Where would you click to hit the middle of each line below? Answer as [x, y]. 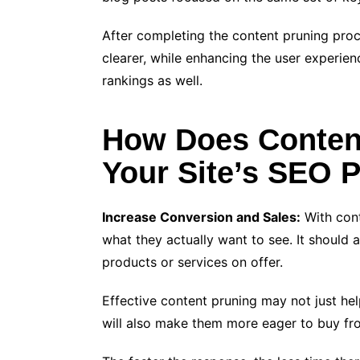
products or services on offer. [192, 262]
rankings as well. [152, 81]
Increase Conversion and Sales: [201, 217]
